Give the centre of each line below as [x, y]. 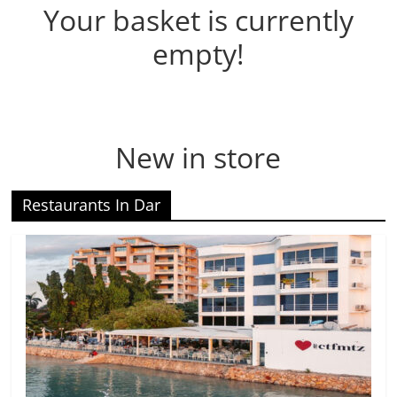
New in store [198, 158]
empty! [198, 54]
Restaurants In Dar [92, 205]
